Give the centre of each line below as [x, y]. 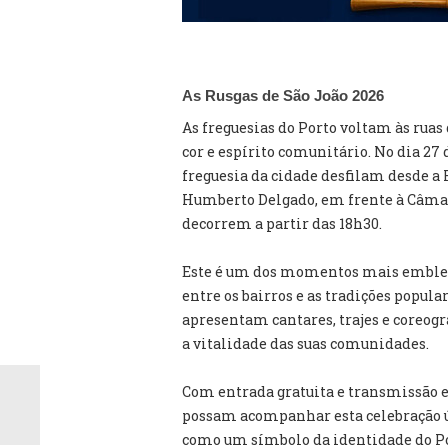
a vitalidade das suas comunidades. [305, 343]
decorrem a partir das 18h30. [282, 223]
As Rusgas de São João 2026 [283, 95]
